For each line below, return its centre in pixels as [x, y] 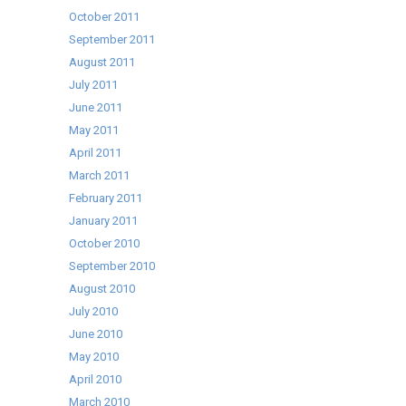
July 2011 [94, 84]
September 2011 [112, 39]
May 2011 [94, 130]
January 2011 [104, 220]
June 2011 [96, 107]
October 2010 [105, 243]
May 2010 [94, 356]
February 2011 [106, 198]
